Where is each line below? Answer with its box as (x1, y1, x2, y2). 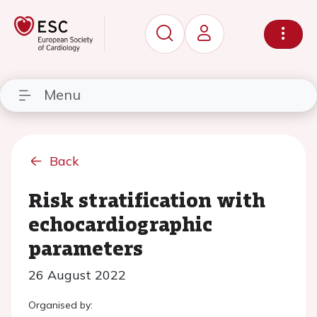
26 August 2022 (28, 267, 126, 283)
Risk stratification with (28, 185, 265, 214)
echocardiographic (28, 209, 212, 238)
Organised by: (28, 299, 93, 311)
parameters (28, 234, 143, 262)
